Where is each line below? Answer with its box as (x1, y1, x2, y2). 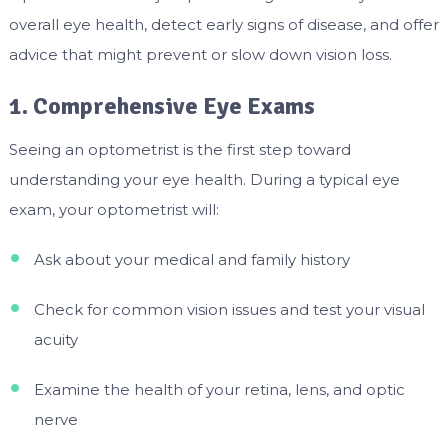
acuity (33, 329, 78, 349)
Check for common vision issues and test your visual (33, 299, 425, 319)
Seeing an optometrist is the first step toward (8, 139, 351, 159)
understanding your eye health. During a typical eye (8, 169, 400, 189)
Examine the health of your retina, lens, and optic (33, 379, 405, 399)
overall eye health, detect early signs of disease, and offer (8, 14, 439, 34)
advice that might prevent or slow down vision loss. (8, 44, 392, 64)
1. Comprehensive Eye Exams (8, 90, 315, 121)
